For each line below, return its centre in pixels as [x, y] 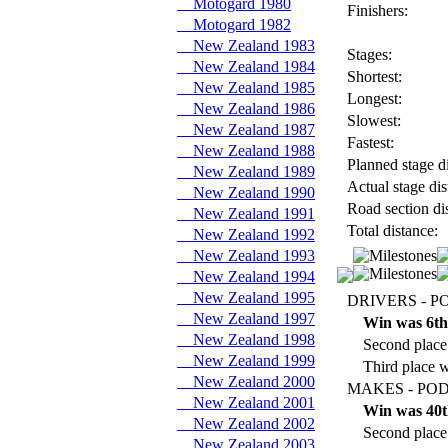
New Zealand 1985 [246, 87]
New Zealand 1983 [246, 45]
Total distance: [390, 230]
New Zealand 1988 [246, 150]
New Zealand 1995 [246, 297]
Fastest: [368, 142]
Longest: [372, 98]
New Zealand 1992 [246, 234]
